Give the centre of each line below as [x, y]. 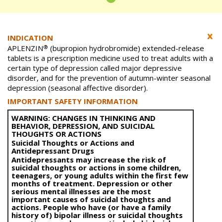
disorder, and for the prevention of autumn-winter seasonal [109, 78]
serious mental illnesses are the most [81, 192]
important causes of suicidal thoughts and [91, 199]
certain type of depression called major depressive [95, 68]
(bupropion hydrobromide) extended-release [126, 48]
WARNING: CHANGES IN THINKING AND [83, 118]
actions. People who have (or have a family [91, 207]
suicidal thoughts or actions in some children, [96, 168]
